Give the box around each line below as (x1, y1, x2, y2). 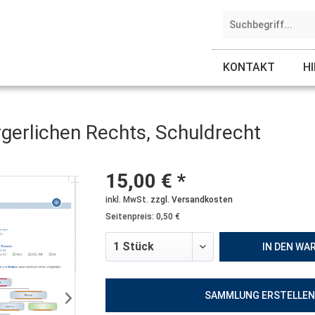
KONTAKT (223, 60, 275, 74)
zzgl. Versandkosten (150, 195, 233, 205)
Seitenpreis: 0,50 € (105, 212, 180, 221)
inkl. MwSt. (105, 195, 150, 205)
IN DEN (262, 241, 293, 252)
